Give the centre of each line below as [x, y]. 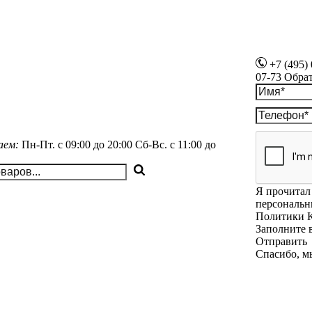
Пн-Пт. [38, 145]
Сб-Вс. [151, 145]
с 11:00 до [193, 145]
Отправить [281, 241]
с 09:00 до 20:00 [95, 145]
